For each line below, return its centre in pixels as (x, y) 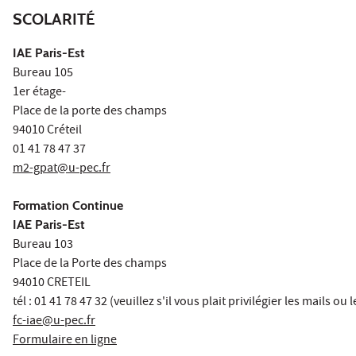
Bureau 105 (43, 74)
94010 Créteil (47, 131)
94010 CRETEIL (52, 283)
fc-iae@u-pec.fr (54, 321)
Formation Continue (68, 205)
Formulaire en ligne (65, 341)
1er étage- (39, 93)
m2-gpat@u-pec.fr (62, 169)
